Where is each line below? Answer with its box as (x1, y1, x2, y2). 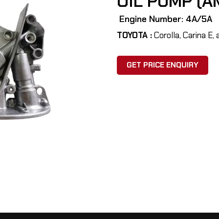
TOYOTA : (117, 30, 152, 41)
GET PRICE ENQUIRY (127, 60, 198, 70)
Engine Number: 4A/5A (119, 13, 212, 25)
